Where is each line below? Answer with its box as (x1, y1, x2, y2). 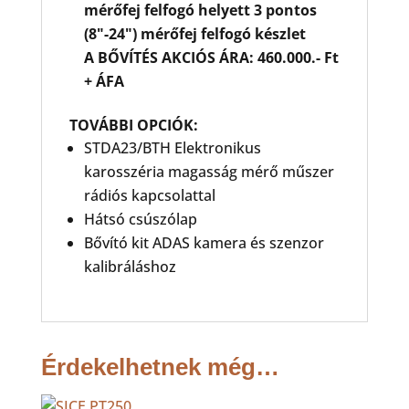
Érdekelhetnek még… (40, 353, 279, 381)
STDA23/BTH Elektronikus (83, 138, 261, 158)
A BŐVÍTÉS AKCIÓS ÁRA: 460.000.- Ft (83, 47, 339, 68)
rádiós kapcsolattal (83, 185, 215, 205)
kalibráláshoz (83, 257, 176, 277)
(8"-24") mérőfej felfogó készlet (83, 24, 306, 44)
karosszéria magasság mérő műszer (83, 162, 334, 182)
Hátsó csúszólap (83, 209, 197, 229)
